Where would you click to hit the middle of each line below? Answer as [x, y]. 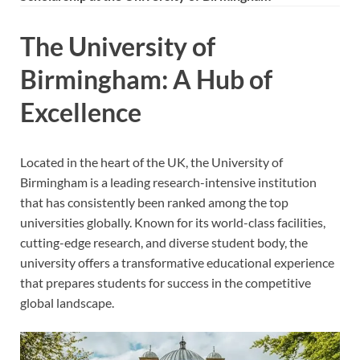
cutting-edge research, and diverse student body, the [164, 242]
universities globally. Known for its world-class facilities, [173, 222]
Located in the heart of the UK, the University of [151, 162]
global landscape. [67, 302]
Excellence [81, 112]
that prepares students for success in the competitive [166, 282]
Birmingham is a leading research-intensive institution [168, 182]
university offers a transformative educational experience [177, 262]
